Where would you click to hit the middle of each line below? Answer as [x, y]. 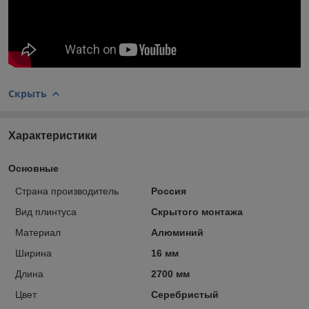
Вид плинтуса [46, 211]
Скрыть [28, 93]
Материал [38, 232]
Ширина [33, 253]
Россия [168, 191]
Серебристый [185, 294]
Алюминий [177, 232]
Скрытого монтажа [197, 211]
